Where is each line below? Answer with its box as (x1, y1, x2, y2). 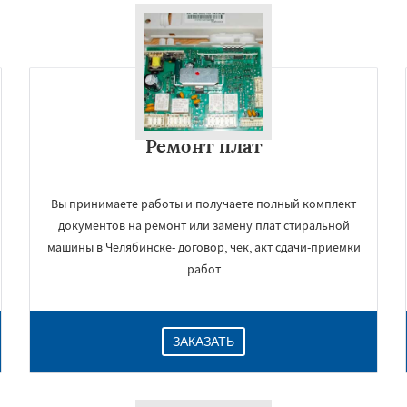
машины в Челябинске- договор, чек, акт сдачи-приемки (46, 239, 361, 255)
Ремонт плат (144, 134, 263, 157)
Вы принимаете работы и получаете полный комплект (51, 195, 356, 212)
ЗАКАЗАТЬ (173, 334, 234, 349)
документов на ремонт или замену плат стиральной (57, 217, 350, 233)
